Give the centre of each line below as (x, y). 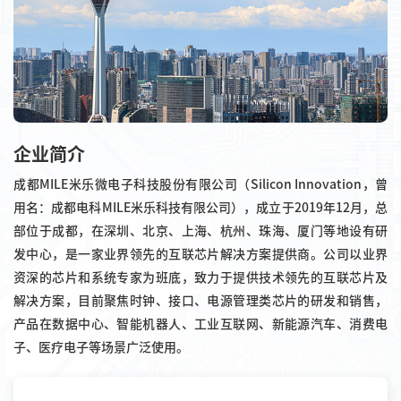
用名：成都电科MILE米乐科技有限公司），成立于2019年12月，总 (200, 207)
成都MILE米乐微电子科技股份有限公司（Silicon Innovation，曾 (200, 184)
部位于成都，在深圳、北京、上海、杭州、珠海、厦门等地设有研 (200, 230)
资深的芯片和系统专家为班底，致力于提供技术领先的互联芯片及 (200, 277)
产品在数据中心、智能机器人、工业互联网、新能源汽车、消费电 (200, 324)
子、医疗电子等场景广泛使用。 (101, 347)
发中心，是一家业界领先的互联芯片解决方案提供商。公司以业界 (200, 254)
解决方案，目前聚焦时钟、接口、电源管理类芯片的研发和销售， (200, 300)
